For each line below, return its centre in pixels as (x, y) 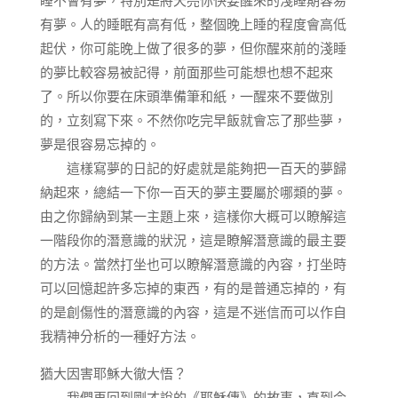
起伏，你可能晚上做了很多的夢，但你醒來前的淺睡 (193, 48)
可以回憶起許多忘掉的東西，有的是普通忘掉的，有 (193, 288)
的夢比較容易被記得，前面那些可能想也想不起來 (186, 72)
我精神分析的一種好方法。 (119, 336)
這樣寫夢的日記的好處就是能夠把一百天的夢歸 (193, 168)
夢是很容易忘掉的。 (99, 144)
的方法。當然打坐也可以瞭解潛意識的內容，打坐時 (193, 264)
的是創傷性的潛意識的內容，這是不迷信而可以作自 (193, 312)
